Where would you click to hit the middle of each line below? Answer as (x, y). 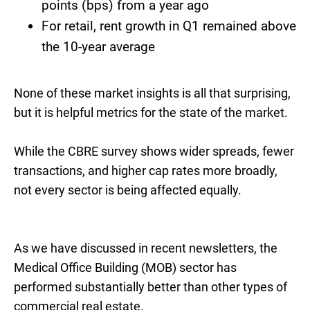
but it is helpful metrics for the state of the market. (151, 112)
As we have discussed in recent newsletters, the (146, 248)
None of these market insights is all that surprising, (152, 93)
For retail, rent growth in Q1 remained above (169, 26)
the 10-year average (98, 47)
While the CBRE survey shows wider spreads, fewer (154, 151)
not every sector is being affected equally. (128, 190)
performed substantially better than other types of (151, 287)
